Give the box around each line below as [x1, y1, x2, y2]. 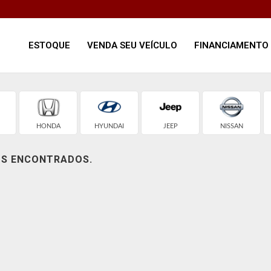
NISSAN [220, 123, 243, 129]
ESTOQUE [28, 40, 70, 51]
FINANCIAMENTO [194, 40, 269, 51]
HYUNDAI [94, 123, 124, 129]
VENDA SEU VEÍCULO [87, 40, 177, 51]
